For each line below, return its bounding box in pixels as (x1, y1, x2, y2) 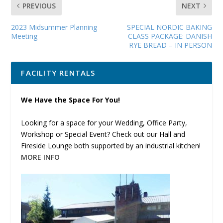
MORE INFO (21, 152, 60, 162)
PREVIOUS (22, 1, 56, 11)
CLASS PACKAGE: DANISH (127, 31, 212, 41)
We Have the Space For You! (21, 95, 120, 105)
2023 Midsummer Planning (11, 22, 98, 32)
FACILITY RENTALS (21, 68, 96, 78)
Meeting (11, 31, 38, 41)
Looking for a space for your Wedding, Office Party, (21, 117, 188, 127)
